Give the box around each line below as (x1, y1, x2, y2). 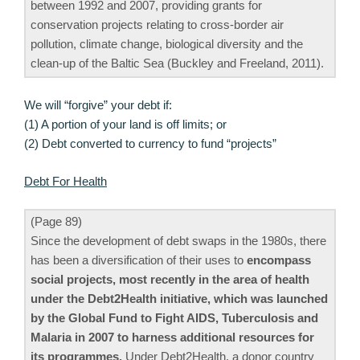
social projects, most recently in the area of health (31, 272, 309, 287)
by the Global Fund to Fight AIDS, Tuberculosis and (31, 311, 318, 325)
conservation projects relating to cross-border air (31, 17, 284, 31)
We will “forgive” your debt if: (24, 98, 172, 112)
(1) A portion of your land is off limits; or (24, 117, 227, 132)
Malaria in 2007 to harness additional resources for (31, 330, 314, 345)
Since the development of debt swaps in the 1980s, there (31, 234, 326, 248)
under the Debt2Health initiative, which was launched (31, 292, 328, 306)
